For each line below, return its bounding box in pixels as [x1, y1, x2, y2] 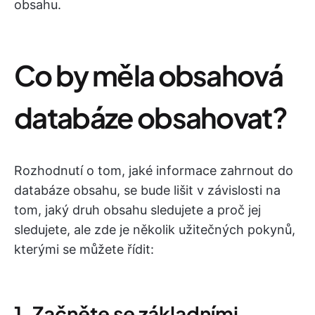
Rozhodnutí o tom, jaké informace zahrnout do [14, 163, 293, 179]
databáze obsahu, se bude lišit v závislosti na [14, 183, 281, 198]
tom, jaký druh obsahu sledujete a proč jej [14, 202, 261, 218]
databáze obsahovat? [14, 99, 288, 136]
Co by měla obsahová [14, 57, 283, 94]
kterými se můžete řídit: [14, 242, 154, 257]
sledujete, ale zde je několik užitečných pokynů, [14, 222, 295, 238]
